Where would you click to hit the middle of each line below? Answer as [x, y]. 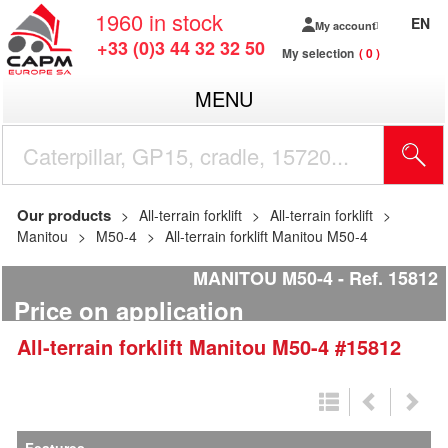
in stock [186, 21]
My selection [318, 53]
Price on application [129, 310]
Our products [64, 215]
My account [345, 25]
